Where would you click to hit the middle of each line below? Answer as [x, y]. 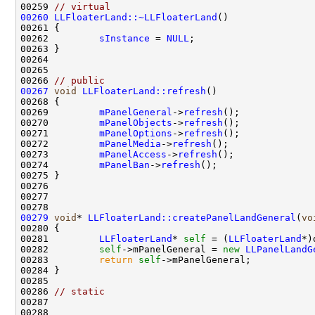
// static [79, 291]
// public [79, 80]
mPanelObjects [136, 122]
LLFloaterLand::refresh [144, 91]
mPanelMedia [130, 143]
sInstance [124, 38]
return [116, 259]
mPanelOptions [136, 133]
